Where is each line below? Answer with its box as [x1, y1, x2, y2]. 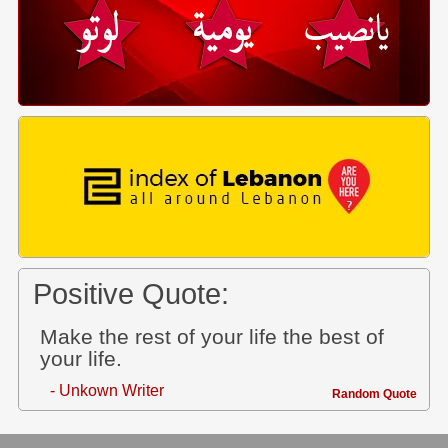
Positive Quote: [33, 277, 229, 310]
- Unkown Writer [50, 382, 164, 399]
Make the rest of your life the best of [40, 325, 384, 349]
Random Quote [332, 387, 417, 401]
